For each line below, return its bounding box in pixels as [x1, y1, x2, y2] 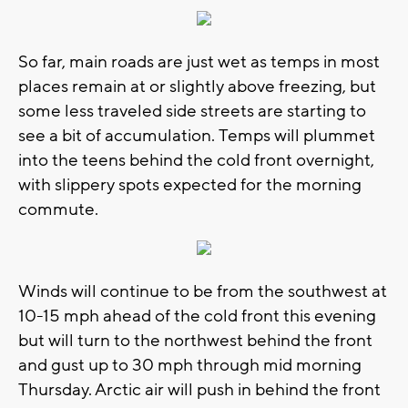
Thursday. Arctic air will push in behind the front [18, 378, 381, 401]
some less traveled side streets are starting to [18, 99, 366, 122]
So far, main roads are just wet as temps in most [18, 50, 380, 73]
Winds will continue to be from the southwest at [18, 280, 387, 302]
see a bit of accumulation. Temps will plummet [18, 124, 375, 147]
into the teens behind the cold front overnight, [18, 148, 374, 171]
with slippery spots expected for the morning [18, 173, 362, 196]
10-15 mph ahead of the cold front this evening [18, 304, 376, 327]
